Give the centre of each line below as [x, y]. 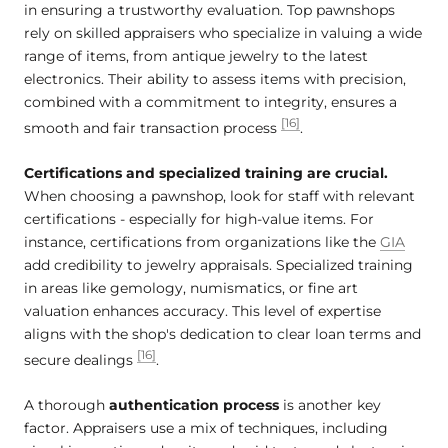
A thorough [66, 405]
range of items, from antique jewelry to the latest [196, 56]
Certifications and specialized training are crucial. [206, 173]
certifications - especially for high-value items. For [199, 219]
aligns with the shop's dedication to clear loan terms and [222, 334]
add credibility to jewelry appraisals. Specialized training [218, 265]
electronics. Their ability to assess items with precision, [215, 79]
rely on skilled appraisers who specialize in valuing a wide [223, 33]
